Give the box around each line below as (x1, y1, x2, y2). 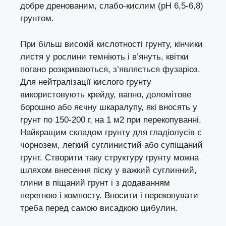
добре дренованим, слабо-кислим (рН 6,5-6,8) (20, 1, 203, 11)
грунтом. (20, 14, 54, 24)
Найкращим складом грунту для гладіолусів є (20, 127, 202, 137)
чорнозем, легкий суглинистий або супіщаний (20, 140, 203, 150)
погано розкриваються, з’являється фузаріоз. (20, 64, 200, 74)
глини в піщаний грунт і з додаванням (20, 178, 170, 188)
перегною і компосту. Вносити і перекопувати (20, 190, 198, 200)
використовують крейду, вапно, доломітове (20, 89, 191, 99)
